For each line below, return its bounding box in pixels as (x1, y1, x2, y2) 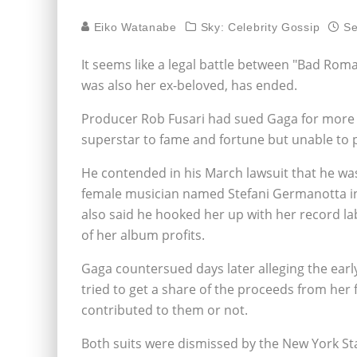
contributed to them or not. (81, 301, 248, 319)
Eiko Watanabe (90, 21, 177, 33)
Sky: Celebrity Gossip (200, 21, 320, 33)
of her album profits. (81, 226, 205, 244)
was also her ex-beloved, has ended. (81, 76, 297, 94)
